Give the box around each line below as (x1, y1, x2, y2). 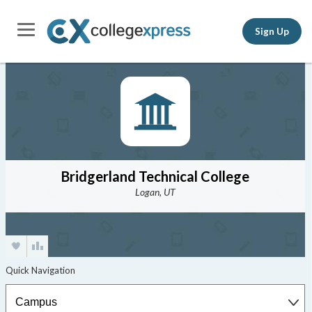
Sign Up (255, 25, 289, 37)
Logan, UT (134, 186, 175, 198)
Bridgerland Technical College (61, 168, 249, 185)
